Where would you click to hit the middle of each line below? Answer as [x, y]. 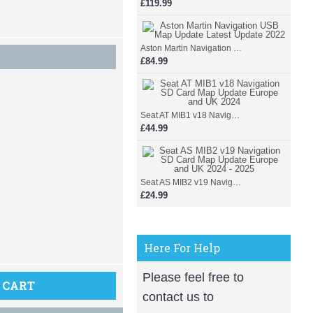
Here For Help [182, 248]
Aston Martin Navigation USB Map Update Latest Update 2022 [238, 48]
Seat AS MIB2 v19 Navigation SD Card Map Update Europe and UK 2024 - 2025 [237, 182]
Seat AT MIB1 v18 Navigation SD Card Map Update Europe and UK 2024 [235, 115]
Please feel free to [193, 277]
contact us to [178, 297]
